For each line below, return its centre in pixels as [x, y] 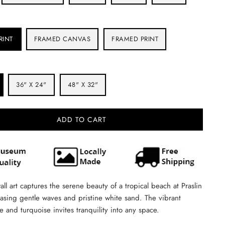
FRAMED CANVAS [62, 39]
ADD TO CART [81, 120]
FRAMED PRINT [135, 39]
